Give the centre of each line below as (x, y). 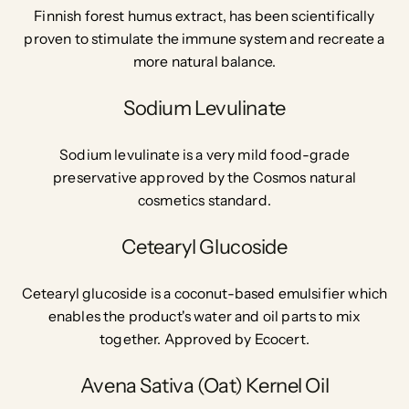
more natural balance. (204, 62)
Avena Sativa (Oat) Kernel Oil (204, 385)
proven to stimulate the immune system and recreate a (204, 39)
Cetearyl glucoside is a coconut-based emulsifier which (204, 294)
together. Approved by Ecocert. (204, 340)
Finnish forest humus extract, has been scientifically (204, 16)
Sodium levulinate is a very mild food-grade (204, 155)
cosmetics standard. (204, 201)
